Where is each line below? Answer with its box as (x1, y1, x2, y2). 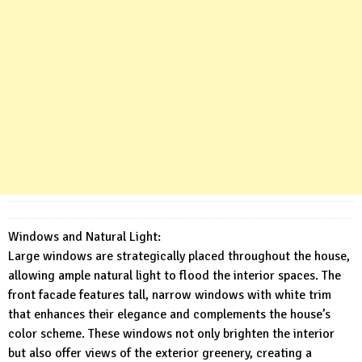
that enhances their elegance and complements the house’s (8, 305, 330, 322)
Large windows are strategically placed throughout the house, (8, 247, 350, 264)
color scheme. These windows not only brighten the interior (8, 325, 335, 342)
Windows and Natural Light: (8, 228, 161, 245)
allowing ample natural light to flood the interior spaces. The (8, 267, 341, 284)
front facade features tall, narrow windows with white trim (8, 286, 331, 303)
